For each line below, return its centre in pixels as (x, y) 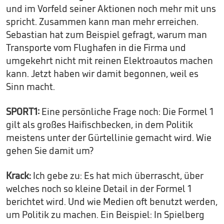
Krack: (19, 176)
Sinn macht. (30, 87)
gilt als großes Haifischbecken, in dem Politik (99, 125)
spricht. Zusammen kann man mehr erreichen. (102, 22)
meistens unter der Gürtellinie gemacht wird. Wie (109, 138)
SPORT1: (23, 112)
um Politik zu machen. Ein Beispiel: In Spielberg (105, 215)
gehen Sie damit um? (50, 151)
